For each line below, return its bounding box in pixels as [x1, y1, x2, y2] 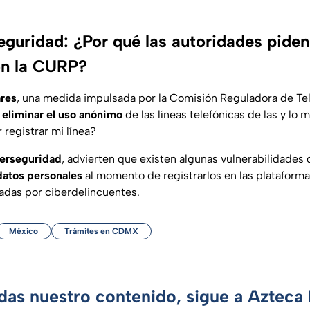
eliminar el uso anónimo [2, 108, 122, 122]
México [9, 226, 38, 237]
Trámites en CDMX [64, 226, 138, 237]
